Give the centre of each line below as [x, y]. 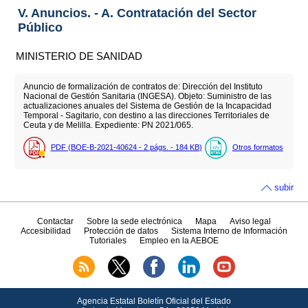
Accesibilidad [45, 231]
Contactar [55, 222]
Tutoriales [108, 241]
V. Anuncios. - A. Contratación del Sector [137, 13]
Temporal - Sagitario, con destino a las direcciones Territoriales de [146, 116]
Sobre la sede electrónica [134, 222]
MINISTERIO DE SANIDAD [79, 56]
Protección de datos [121, 231]
